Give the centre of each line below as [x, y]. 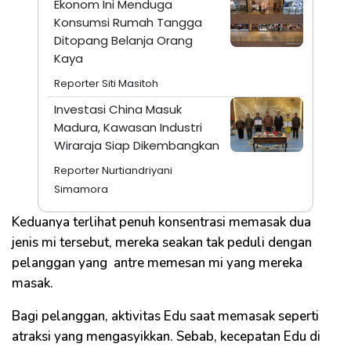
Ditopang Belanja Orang [123, 40]
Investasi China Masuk [118, 109]
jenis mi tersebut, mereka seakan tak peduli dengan [162, 242]
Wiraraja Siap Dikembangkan [137, 145]
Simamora [81, 189]
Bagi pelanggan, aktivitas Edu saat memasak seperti [165, 316]
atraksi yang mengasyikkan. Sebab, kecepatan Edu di [166, 336]
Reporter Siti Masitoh [106, 83]
